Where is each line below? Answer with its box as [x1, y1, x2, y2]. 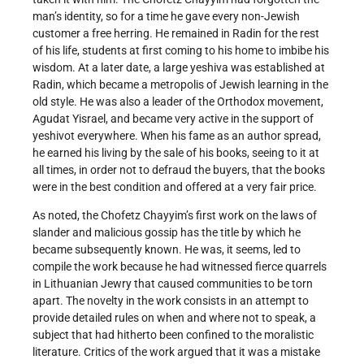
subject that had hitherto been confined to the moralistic [32, 328, 314, 342]
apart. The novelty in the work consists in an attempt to [32, 294, 309, 308]
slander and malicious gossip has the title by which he [32, 226, 301, 240]
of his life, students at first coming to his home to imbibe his [32, 44, 329, 58]
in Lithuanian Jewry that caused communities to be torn [32, 277, 313, 291]
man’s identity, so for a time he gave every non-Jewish [32, 10, 300, 24]
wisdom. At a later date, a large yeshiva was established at [32, 61, 325, 75]
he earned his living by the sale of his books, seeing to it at [32, 146, 319, 160]
